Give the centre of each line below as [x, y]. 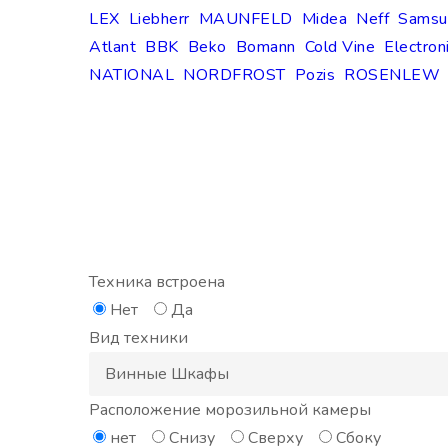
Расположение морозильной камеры [230, 410]
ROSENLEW [392, 75]
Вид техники [138, 338]
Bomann [265, 47]
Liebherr [159, 19]
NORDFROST [234, 75]
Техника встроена [157, 282]
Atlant [112, 47]
